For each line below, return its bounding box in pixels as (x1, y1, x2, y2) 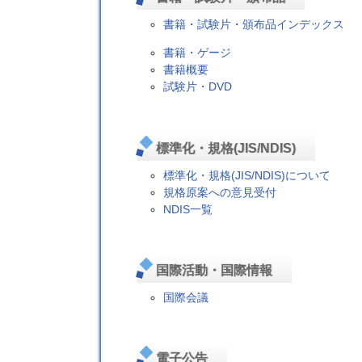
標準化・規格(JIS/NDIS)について (163, 168, 331, 182)
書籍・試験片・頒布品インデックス (163, 17, 345, 31)
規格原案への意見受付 (163, 185, 277, 199)
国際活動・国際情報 (155, 263, 272, 278)
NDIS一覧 (163, 202, 213, 216)
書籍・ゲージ (163, 46, 232, 60)
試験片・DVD (163, 80, 233, 94)
